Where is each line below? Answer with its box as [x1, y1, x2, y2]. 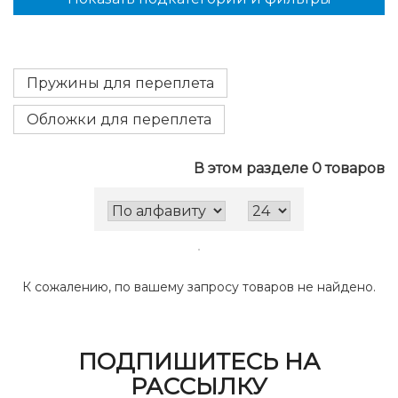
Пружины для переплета [27, 75, 214, 92]
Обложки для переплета [27, 111, 211, 128]
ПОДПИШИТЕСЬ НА [78, 347, 320, 376]
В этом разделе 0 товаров [194, 160, 385, 177]
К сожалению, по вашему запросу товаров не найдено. [22, 279, 376, 295]
